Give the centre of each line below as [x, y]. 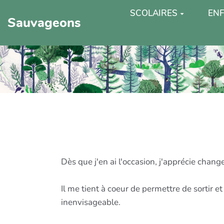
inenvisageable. [91, 202]
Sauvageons [44, 22]
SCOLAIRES [154, 13]
